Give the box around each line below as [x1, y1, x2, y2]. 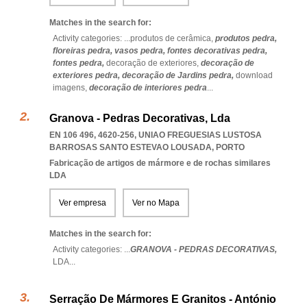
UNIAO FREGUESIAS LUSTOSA [138, 130, 262, 140]
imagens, [53, 83, 89, 93]
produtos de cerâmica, [130, 34, 215, 43]
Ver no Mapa [132, 198, 180, 208]
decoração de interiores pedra [89, 83, 207, 93]
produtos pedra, [215, 34, 277, 43]
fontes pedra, [53, 58, 106, 68]
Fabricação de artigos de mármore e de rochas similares [49, 158, 271, 168]
